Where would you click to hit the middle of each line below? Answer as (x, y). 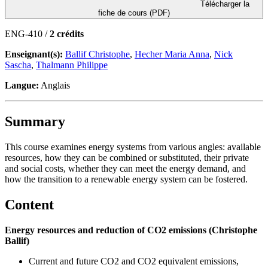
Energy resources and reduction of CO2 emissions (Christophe (131, 230)
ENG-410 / (27, 33)
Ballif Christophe (98, 54)
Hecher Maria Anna (172, 54)
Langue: (22, 85)
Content (29, 204)
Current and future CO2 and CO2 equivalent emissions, (134, 261)
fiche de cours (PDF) (134, 13)
